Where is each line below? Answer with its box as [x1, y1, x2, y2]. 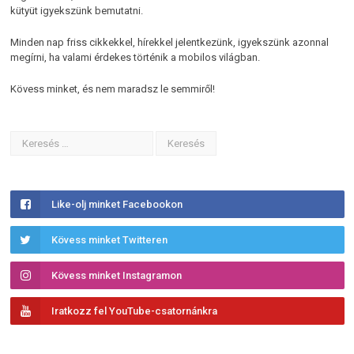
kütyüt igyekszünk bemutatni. [10, 5, 143, 17]
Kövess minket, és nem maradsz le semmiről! [10, 83, 215, 96]
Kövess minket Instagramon [51, 269, 182, 282]
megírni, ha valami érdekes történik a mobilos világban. [10, 51, 260, 64]
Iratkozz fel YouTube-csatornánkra [51, 305, 217, 318]
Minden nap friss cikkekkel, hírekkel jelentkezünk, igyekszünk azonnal [10, 36, 329, 49]
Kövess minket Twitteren [51, 234, 168, 247]
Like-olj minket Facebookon [51, 198, 183, 211]
